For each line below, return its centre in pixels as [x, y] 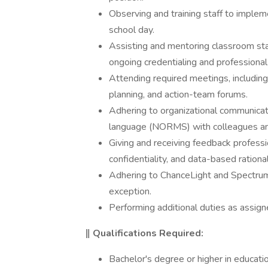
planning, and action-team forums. [178, 95]
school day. [132, 30]
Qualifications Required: [148, 233]
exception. [130, 191]
